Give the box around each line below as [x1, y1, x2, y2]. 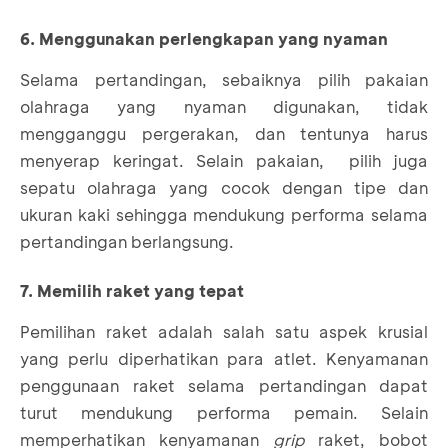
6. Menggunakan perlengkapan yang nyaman [20, 27, 388, 49]
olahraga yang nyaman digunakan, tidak [20, 95, 428, 117]
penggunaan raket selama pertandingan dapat [20, 374, 428, 396]
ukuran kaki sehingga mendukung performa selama [20, 203, 428, 225]
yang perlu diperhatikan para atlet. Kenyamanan [20, 347, 428, 369]
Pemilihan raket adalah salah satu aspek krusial [20, 320, 428, 342]
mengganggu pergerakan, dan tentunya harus [20, 122, 428, 144]
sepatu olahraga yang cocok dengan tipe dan [20, 176, 428, 198]
